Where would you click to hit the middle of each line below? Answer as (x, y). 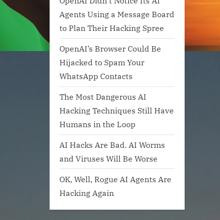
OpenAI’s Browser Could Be (110, 49)
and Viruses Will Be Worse (109, 159)
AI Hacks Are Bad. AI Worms (112, 145)
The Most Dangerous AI (103, 97)
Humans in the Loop (97, 124)
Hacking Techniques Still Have (117, 110)
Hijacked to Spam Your (102, 62)
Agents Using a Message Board (117, 14)
